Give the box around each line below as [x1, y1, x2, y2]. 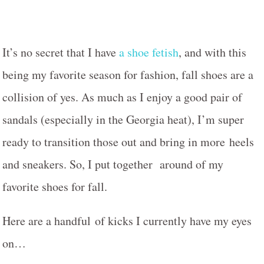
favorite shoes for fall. [2, 179, 107, 194]
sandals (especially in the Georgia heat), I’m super [2, 111, 244, 127]
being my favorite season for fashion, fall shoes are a [2, 67, 253, 82]
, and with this [179, 44, 246, 60]
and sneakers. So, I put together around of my [2, 156, 223, 172]
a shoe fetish [119, 44, 179, 60]
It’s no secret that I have [2, 44, 119, 60]
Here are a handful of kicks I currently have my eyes [2, 213, 252, 229]
